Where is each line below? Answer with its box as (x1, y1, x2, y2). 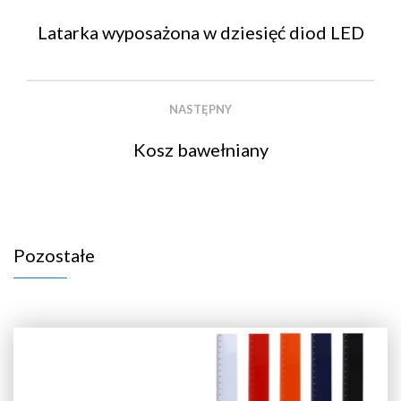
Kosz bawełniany (132, 139, 269, 161)
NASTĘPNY (169, 102, 232, 117)
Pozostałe (13, 244, 95, 267)
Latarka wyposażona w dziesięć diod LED (37, 21, 364, 44)
